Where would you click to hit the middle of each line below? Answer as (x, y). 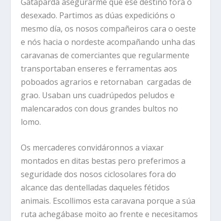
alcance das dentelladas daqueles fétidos (95, 188)
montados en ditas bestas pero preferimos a (103, 161)
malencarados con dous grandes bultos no (100, 108)
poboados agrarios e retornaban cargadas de (106, 82)
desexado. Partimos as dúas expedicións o (98, 15)
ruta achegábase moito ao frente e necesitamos (110, 214)
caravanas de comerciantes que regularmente (105, 55)
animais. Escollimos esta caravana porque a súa (108, 201)
